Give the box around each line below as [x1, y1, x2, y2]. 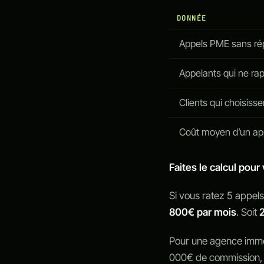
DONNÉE [176, 13, 207, 24]
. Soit [236, 206, 260, 219]
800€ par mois [169, 206, 237, 219]
